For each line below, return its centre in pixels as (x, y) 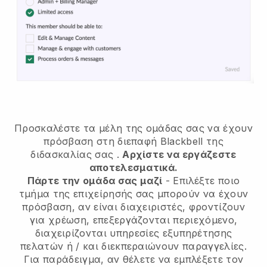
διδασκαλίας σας (72, 154)
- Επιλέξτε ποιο (201, 180)
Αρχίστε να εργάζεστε (179, 154)
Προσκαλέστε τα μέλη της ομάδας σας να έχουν (133, 128)
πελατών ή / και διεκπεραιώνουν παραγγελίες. (133, 246)
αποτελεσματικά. (133, 167)
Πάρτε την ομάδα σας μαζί (95, 180)
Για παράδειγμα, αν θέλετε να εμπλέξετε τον (133, 259)
